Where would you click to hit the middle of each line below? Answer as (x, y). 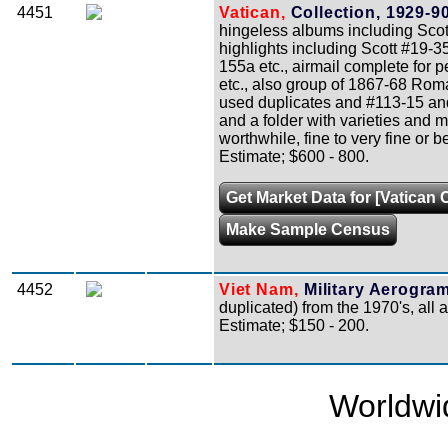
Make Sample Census (308, 229)
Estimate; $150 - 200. (294, 325)
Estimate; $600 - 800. (294, 156)
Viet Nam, (259, 289)
